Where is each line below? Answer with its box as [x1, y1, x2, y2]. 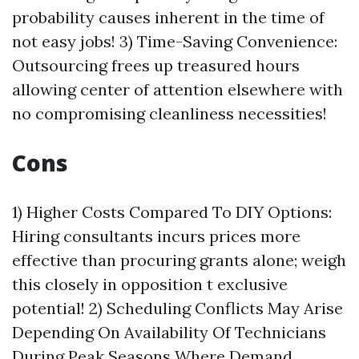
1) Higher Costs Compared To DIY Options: [12, 202, 332, 222]
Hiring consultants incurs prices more [12, 226, 301, 246]
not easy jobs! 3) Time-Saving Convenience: [12, 31, 337, 51]
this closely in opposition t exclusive [12, 274, 288, 294]
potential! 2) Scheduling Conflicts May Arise [12, 298, 343, 318]
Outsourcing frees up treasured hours [12, 55, 300, 75]
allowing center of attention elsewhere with [12, 79, 343, 99]
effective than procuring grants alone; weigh [12, 250, 346, 270]
